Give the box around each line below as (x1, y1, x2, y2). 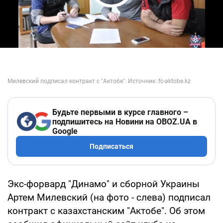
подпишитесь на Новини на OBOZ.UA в (52, 116, 197, 126)
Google (52, 126, 78, 136)
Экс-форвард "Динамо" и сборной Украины (7, 178, 200, 190)
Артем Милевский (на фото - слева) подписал (7, 191, 211, 203)
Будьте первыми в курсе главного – (52, 107, 188, 117)
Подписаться (90, 142, 133, 150)
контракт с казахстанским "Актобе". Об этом (7, 205, 205, 217)
